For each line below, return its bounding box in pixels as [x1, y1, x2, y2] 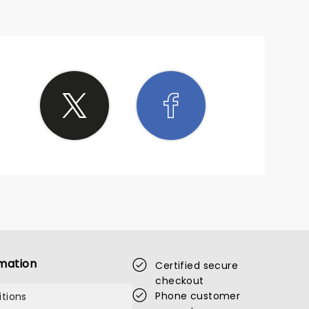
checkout [155, 274, 204, 288]
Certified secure [155, 259, 239, 272]
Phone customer [155, 289, 241, 303]
